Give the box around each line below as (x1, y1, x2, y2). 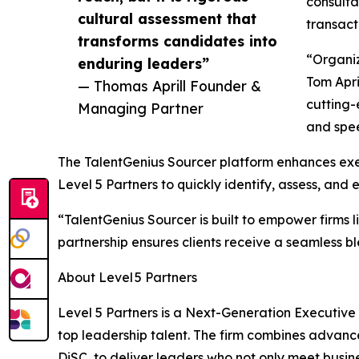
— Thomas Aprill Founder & (78, 77, 261, 95)
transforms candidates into (78, 32, 277, 50)
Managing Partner (78, 99, 204, 118)
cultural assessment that (78, 10, 256, 28)
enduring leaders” (78, 54, 209, 73)
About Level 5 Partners (58, 269, 197, 286)
